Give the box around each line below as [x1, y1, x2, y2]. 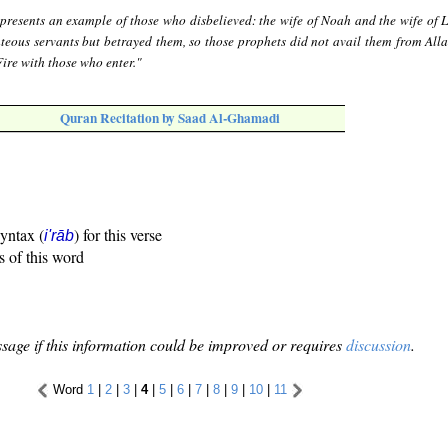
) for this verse [74, 224, 162, 246]
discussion [346, 334, 411, 356]
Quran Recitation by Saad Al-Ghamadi [60, 108, 280, 129]
